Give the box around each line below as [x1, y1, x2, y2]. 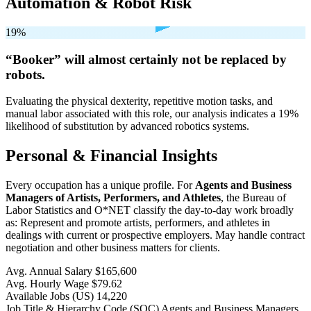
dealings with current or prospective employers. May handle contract [6, 229, 305, 242]
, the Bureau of [221, 192, 286, 204]
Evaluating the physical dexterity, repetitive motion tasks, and [6, 95, 273, 108]
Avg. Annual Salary [6, 265, 92, 278]
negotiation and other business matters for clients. [6, 242, 220, 254]
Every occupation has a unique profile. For [6, 179, 195, 192]
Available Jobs [6, 290, 72, 303]
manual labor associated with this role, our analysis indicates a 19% [6, 108, 299, 120]
